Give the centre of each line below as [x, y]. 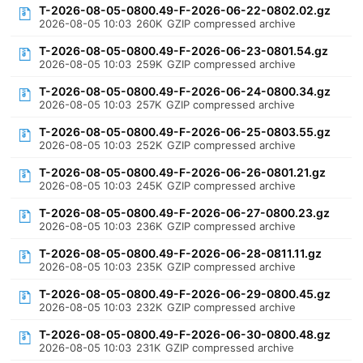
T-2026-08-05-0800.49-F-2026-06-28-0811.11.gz [181, 253]
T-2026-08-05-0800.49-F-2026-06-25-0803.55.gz [185, 132]
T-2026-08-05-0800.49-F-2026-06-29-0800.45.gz [185, 294]
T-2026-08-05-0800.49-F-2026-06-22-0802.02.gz [185, 10]
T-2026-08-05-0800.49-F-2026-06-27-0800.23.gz [185, 213]
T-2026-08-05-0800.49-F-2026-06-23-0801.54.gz [184, 51]
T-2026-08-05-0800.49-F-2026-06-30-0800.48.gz [185, 334]
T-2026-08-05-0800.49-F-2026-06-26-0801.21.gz [183, 172]
